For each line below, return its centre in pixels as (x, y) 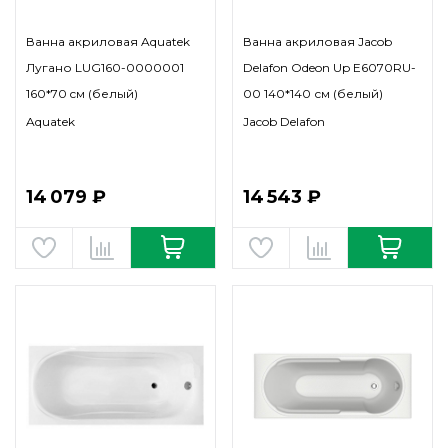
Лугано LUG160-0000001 (105, 67)
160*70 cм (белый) (82, 93)
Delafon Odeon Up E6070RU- (329, 67)
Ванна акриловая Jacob (317, 41)
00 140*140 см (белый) (313, 93)
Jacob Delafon (284, 121)
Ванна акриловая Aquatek (108, 41)
